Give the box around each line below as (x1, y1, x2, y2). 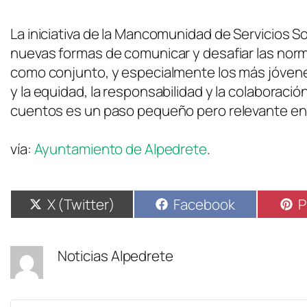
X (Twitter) (47, 194, 115, 214)
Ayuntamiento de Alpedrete (34, 138, 207, 158)
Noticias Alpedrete (57, 245, 173, 265)
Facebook (173, 194, 235, 214)
